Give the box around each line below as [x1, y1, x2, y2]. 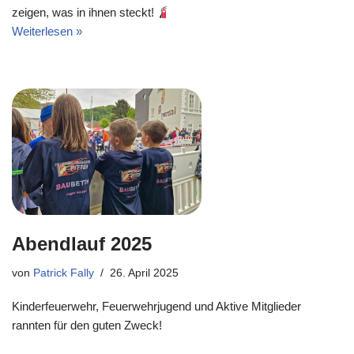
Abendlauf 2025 [12, 233, 152, 254]
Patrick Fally [33, 267, 94, 279]
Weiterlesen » [12, 24, 82, 38]
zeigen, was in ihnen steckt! [12, 6, 157, 19]
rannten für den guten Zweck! [12, 318, 162, 332]
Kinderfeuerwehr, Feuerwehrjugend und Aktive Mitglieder [12, 299, 301, 313]
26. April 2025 [110, 267, 179, 279]
